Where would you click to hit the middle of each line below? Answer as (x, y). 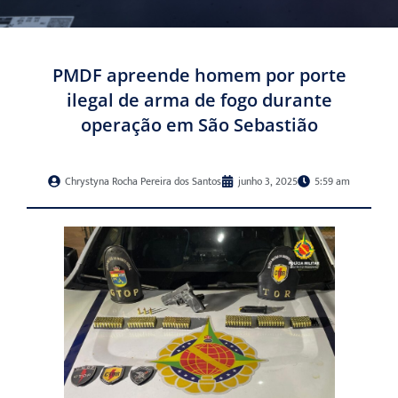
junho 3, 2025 (268, 182)
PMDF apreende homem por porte (199, 76)
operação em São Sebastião (199, 125)
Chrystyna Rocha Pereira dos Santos (143, 182)
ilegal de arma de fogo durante (199, 100)
